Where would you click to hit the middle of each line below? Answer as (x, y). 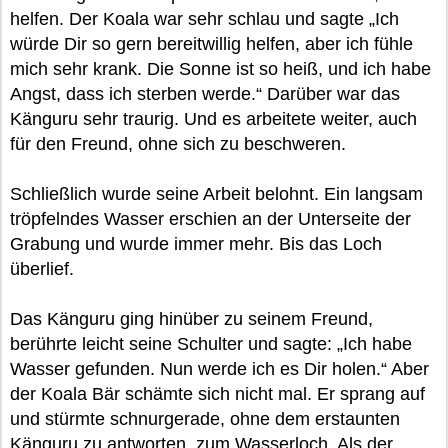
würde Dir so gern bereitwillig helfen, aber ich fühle (211, 44)
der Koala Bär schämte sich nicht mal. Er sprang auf (217, 394)
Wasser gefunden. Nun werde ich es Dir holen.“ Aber (219, 369)
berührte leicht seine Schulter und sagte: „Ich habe (211, 344)
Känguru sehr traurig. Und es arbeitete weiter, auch (213, 119)
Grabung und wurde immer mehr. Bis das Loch (196, 244)
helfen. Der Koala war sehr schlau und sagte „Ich (204, 19)
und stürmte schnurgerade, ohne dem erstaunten (205, 419)
